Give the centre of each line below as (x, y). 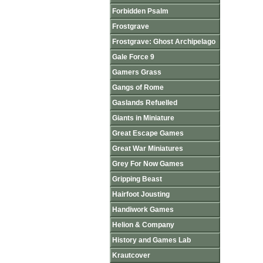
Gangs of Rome (138, 87)
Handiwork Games (143, 210)
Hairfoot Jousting (141, 194)
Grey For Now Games (148, 164)
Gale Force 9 (133, 57)
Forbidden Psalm (140, 11)
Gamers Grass (137, 72)
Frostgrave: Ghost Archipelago (164, 42)
